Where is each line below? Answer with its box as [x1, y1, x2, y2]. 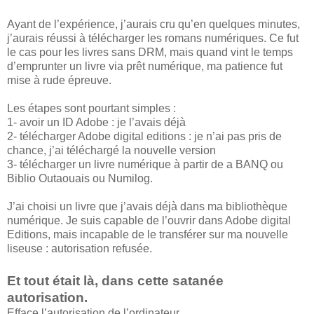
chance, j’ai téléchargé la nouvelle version [7, 144, 216, 157]
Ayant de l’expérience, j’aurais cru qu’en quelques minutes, [7, 18, 300, 31]
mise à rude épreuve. [7, 74, 111, 87]
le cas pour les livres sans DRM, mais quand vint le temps [7, 46, 293, 59]
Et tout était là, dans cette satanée [7, 273, 224, 289]
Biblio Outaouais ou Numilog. [7, 172, 153, 185]
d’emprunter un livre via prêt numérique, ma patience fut [7, 60, 282, 73]
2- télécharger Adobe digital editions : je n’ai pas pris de [7, 130, 282, 143]
